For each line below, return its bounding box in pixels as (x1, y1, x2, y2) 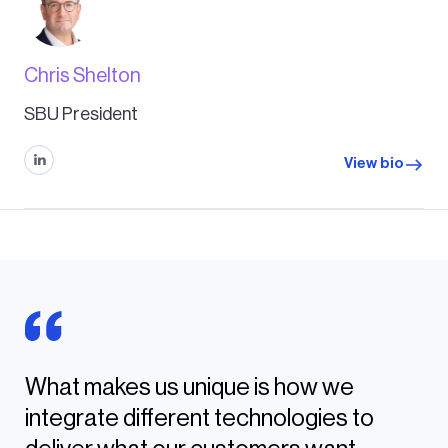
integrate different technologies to (25, 405, 374, 430)
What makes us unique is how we (25, 374, 354, 399)
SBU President (24, 104, 138, 123)
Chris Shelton (24, 65, 141, 86)
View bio (344, 156, 404, 172)
